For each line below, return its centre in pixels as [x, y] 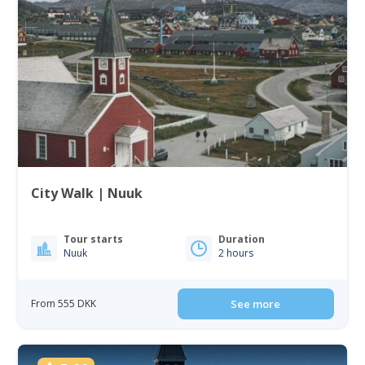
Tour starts [94, 239]
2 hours [236, 253]
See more [256, 303]
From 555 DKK [64, 303]
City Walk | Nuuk [87, 193]
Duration [242, 239]
